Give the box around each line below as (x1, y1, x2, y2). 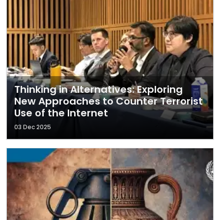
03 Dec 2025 (14, 123, 51, 131)
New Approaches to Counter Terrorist (14, 94, 203, 108)
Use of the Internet (14, 106, 108, 120)
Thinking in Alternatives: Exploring (14, 82, 183, 96)
